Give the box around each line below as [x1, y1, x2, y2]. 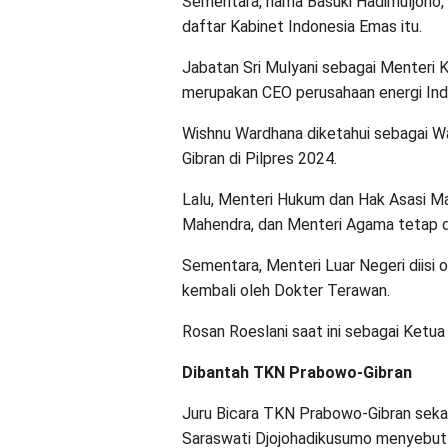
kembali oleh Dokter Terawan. [182, 281, 390, 300]
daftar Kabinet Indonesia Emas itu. [182, 17, 422, 36]
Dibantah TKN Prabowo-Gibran [182, 363, 412, 382]
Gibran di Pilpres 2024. [182, 149, 337, 168]
